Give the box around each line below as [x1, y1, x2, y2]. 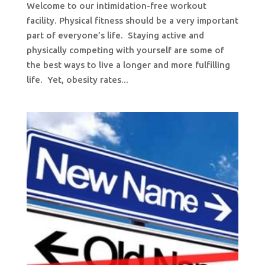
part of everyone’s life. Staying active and [26, 30, 204, 41]
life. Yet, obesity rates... [26, 75, 128, 85]
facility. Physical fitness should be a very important [26, 15, 238, 26]
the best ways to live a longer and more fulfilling [26, 60, 230, 70]
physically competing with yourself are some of [26, 45, 224, 56]
